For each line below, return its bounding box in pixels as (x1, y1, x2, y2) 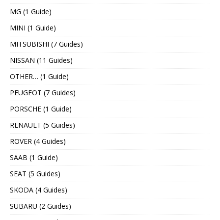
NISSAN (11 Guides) (10, 55, 73, 65)
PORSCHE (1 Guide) (10, 104, 72, 113)
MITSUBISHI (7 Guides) (10, 39, 83, 49)
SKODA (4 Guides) (10, 185, 67, 194)
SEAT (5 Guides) (10, 168, 60, 178)
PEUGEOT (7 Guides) (10, 87, 76, 97)
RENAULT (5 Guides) (10, 120, 75, 130)
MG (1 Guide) (10, 6, 52, 16)
